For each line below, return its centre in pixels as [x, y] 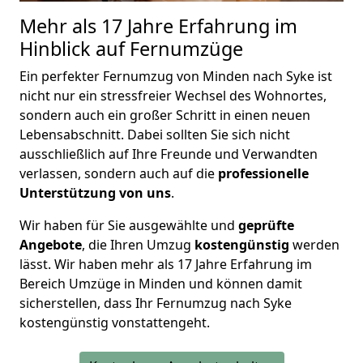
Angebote [51, 245]
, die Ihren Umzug [138, 245]
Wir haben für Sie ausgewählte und [129, 226]
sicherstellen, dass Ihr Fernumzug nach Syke [156, 303]
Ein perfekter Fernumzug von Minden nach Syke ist [176, 77]
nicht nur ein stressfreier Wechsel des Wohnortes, [173, 96]
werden [314, 245]
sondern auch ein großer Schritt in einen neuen [165, 115]
